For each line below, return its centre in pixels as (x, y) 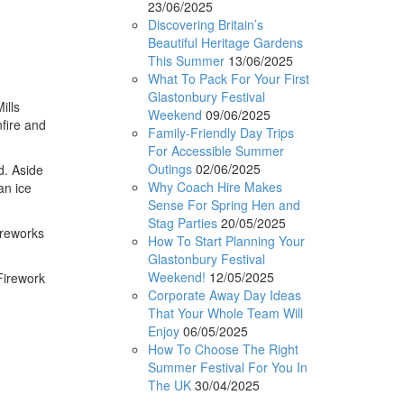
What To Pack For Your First (228, 78)
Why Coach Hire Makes (215, 186)
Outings (170, 168)
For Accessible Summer (216, 150)
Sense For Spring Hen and (224, 204)
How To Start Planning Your (226, 240)
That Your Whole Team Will (225, 312)
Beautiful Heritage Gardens (225, 42)
